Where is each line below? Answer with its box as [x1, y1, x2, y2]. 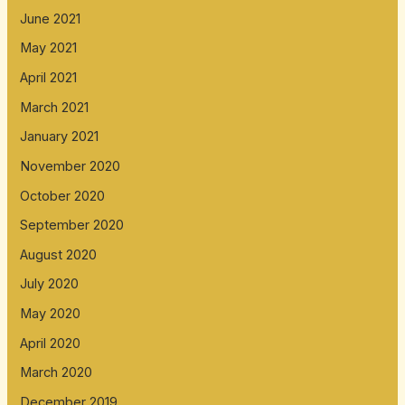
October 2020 [20, 187, 106, 204]
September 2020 [20, 217, 125, 234]
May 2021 [20, 40, 78, 57]
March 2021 [20, 99, 89, 116]
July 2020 [20, 276, 80, 293]
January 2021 [20, 128, 99, 146]
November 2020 [20, 157, 121, 174]
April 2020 [20, 334, 81, 352]
